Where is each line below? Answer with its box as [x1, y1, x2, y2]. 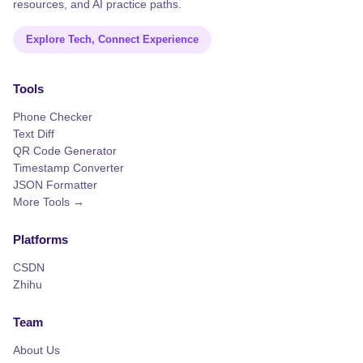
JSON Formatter [13, 178, 97, 191]
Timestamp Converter [13, 161, 124, 174]
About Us [13, 344, 60, 357]
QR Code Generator [13, 144, 117, 157]
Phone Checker [13, 110, 92, 123]
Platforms [13, 233, 68, 246]
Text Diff [13, 127, 54, 140]
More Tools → [13, 195, 84, 208]
